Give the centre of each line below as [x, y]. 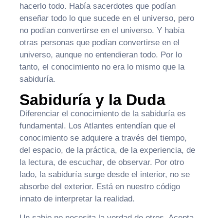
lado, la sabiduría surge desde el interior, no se [105, 175]
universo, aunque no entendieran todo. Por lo [101, 54]
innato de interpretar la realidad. [77, 199]
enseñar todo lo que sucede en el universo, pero [107, 18]
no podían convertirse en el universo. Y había [102, 30]
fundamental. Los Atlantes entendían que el [98, 126]
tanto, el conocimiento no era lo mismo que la [102, 67]
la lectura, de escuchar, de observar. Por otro [102, 163]
